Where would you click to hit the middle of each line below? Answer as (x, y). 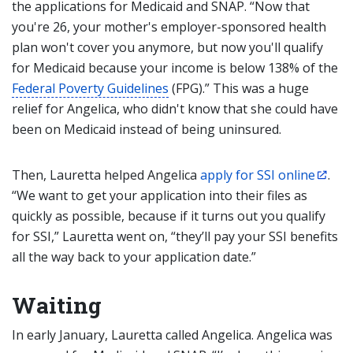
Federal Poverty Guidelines (90, 88)
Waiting (57, 305)
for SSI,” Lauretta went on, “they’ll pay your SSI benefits (175, 236)
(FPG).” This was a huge (239, 88)
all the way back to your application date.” (134, 257)
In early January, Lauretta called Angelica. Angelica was (172, 335)
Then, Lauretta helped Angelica (106, 175)
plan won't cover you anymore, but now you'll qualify (167, 47)
